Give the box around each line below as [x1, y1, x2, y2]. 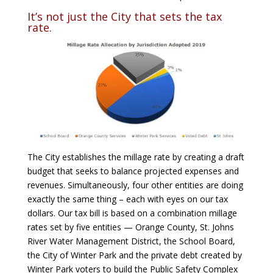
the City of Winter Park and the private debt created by [27, 249, 242, 261]
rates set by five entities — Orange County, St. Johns [27, 221, 234, 233]
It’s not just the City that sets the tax [27, 9, 222, 24]
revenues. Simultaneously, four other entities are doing [27, 179, 243, 191]
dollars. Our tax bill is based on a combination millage [27, 207, 237, 219]
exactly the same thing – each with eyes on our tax [27, 193, 228, 205]
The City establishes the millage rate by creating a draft [27, 151, 244, 163]
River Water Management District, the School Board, [27, 235, 235, 247]
